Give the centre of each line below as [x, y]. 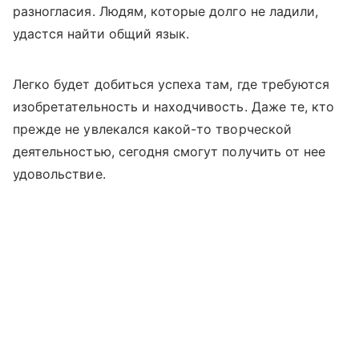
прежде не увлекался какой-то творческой [152, 129]
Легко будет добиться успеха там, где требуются [171, 84]
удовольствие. [59, 173]
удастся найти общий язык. [101, 33]
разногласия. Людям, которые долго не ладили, [166, 11]
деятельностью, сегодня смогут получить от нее [169, 151]
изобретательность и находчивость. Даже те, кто [174, 106]
